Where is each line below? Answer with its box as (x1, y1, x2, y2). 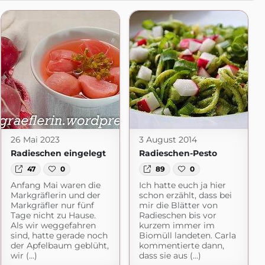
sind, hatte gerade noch (10, 230, 108, 241)
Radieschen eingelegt (10, 148, 106, 159)
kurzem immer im (138, 220, 215, 231)
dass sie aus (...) (138, 250, 201, 261)
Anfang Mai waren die (10, 180, 101, 191)
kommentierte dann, (138, 240, 224, 251)
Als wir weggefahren (10, 220, 96, 231)
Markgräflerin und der (10, 190, 101, 201)
